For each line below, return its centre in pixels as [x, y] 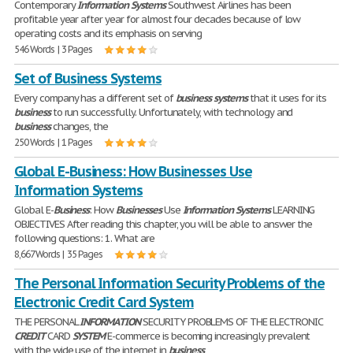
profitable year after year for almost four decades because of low [158, 19]
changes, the [79, 126]
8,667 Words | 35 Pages [59, 254]
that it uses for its [287, 98]
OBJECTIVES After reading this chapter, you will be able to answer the [163, 224]
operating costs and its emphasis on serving [108, 33]
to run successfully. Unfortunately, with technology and [171, 112]
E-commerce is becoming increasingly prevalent [208, 336]
